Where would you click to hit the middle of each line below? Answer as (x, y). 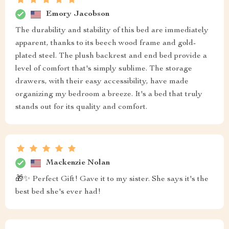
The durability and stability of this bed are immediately (112, 31)
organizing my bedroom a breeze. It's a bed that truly (109, 95)
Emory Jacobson (78, 14)
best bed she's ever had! (58, 192)
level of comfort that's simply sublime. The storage (104, 69)
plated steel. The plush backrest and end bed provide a (111, 56)
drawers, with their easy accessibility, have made (102, 82)
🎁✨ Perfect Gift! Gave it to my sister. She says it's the (112, 180)
